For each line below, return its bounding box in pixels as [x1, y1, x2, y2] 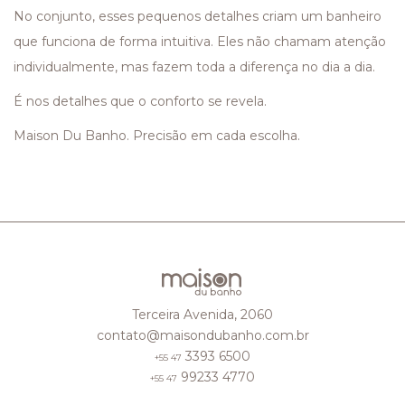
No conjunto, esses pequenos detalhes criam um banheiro [14, 7, 381, 24]
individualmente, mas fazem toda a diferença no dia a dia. [14, 58, 375, 75]
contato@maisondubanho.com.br [96, 327, 309, 344]
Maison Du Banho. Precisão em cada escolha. [14, 127, 300, 144]
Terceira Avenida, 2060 [132, 306, 273, 324]
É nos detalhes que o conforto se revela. [14, 92, 267, 109]
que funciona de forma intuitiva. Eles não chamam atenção [14, 33, 386, 50]
